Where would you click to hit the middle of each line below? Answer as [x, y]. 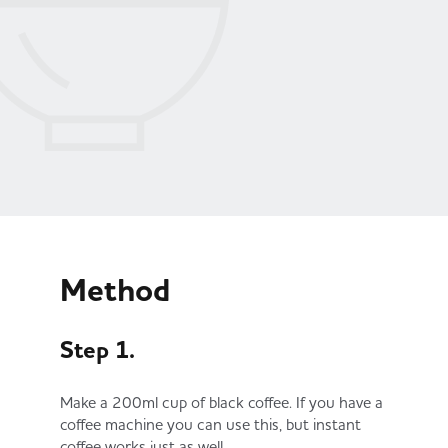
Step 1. [97, 350]
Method [115, 290]
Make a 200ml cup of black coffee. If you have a [221, 402]
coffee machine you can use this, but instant [210, 424]
